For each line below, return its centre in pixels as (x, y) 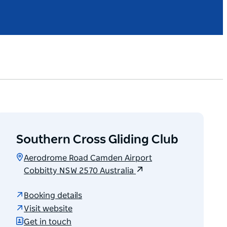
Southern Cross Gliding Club (97, 140)
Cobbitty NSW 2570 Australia (80, 171)
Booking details (53, 196)
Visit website (48, 209)
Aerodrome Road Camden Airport (88, 158)
